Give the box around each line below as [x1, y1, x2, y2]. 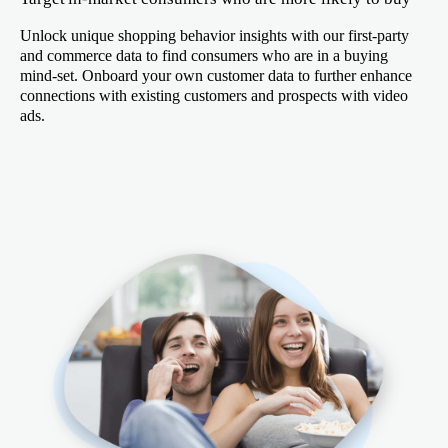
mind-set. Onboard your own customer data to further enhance [20, 66, 412, 84]
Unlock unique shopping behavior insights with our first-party [20, 26, 409, 44]
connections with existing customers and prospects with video [20, 86, 408, 104]
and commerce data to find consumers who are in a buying [20, 46, 388, 64]
